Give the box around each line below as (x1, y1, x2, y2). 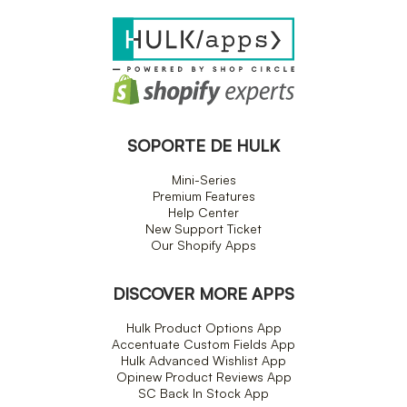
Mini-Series (171, 171, 236, 187)
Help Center (168, 203, 239, 220)
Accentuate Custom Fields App (112, 335, 295, 352)
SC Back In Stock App (138, 384, 269, 401)
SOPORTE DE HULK (127, 134, 280, 155)
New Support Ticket (145, 220, 262, 236)
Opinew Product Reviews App (115, 368, 292, 384)
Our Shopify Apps (151, 236, 256, 253)
